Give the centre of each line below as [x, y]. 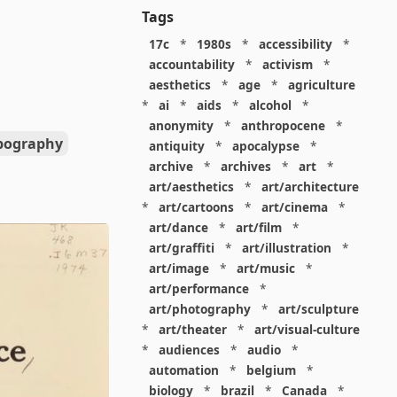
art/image [179, 268]
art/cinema [294, 207]
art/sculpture [318, 309]
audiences [189, 350]
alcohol [270, 105]
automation [183, 370]
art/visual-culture [307, 329]
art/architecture [310, 187]
